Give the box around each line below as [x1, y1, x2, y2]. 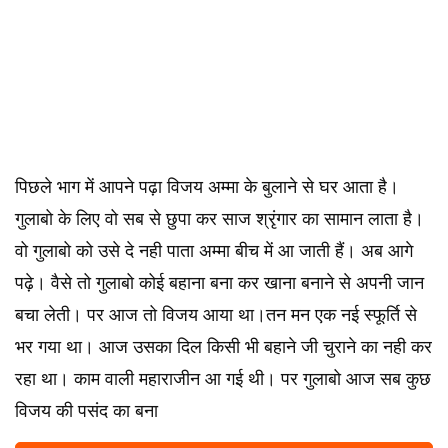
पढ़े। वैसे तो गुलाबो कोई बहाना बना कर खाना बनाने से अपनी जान [15, 273, 424, 293]
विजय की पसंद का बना [15, 401, 158, 421]
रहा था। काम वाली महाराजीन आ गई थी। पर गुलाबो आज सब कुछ [15, 369, 431, 389]
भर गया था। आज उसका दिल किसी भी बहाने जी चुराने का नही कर [15, 337, 432, 357]
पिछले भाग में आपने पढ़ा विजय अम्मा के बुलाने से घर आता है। [15, 177, 399, 197]
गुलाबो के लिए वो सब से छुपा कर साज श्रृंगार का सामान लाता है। [15, 209, 424, 229]
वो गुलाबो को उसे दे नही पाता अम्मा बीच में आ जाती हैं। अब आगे [15, 241, 413, 261]
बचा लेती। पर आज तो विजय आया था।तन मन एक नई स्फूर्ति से [15, 305, 417, 325]
